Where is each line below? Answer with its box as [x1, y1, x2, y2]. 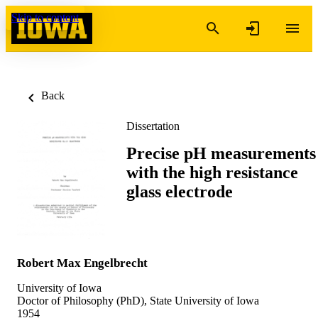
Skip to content [11, 11, 79, 23]
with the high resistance [126, 163, 298, 182]
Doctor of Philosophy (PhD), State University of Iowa [17, 294, 259, 307]
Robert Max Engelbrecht [17, 256, 148, 270]
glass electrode [126, 182, 233, 201]
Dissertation [126, 120, 180, 132]
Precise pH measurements [126, 143, 316, 163]
